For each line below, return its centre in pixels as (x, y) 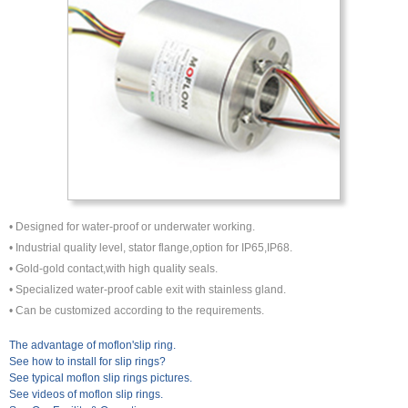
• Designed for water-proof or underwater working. (132, 227)
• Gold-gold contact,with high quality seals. (113, 269)
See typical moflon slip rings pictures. (101, 378)
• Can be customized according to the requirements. (137, 311)
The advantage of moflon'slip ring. (92, 346)
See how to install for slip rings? (87, 362)
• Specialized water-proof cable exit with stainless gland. (148, 290)
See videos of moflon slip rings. (86, 395)
